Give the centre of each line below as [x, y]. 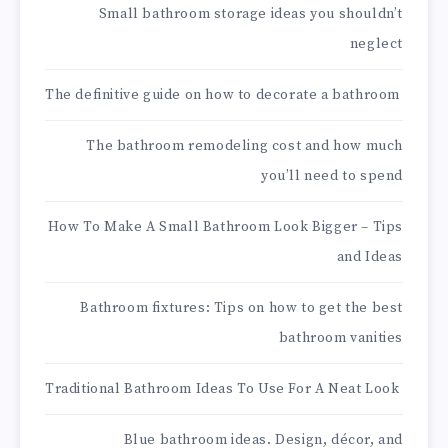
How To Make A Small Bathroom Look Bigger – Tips [225, 227]
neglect [376, 44]
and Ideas [369, 257]
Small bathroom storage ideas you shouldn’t [250, 14]
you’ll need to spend [332, 176]
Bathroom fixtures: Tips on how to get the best [241, 308]
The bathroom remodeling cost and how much [244, 146]
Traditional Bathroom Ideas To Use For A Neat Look [222, 389]
